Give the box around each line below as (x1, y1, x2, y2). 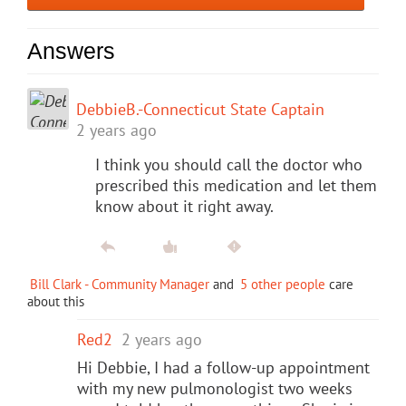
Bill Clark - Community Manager (30, 275, 209, 293)
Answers (27, 37, 115, 63)
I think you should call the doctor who (95, 153, 362, 175)
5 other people (240, 275, 325, 293)
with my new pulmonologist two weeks (77, 377, 353, 399)
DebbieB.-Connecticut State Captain (76, 98, 324, 120)
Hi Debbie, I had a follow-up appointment (77, 356, 370, 378)
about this (27, 292, 84, 310)
